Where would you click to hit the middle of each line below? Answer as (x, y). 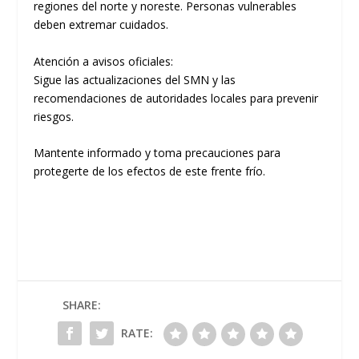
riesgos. (54, 116)
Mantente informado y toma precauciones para (157, 153)
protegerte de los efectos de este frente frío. (150, 171)
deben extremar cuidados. (101, 25)
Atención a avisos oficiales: (104, 61)
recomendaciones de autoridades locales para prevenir (176, 98)
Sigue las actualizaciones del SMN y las (135, 79)
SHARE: (82, 305)
